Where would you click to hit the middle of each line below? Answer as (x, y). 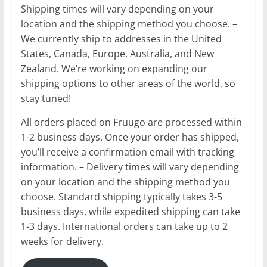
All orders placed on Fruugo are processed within (131, 122)
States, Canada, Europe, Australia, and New (117, 53)
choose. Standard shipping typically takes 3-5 (121, 196)
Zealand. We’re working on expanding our (114, 68)
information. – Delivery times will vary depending (130, 167)
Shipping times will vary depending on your (117, 9)
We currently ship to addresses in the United (121, 38)
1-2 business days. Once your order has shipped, (130, 137)
